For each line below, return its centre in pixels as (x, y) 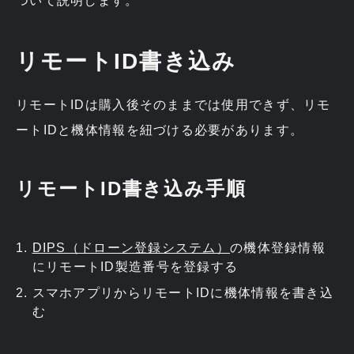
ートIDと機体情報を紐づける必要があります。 (160, 130)
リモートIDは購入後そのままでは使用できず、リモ (173, 104)
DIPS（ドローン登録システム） (131, 247)
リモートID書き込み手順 (132, 188)
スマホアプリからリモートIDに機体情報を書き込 (183, 292)
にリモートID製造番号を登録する (135, 266)
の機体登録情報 (278, 247)
